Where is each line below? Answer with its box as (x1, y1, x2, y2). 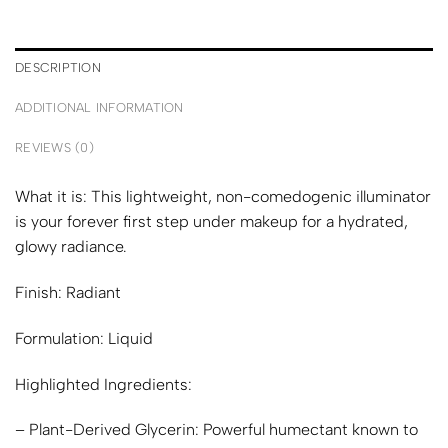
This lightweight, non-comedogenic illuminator (87, 187, 431, 207)
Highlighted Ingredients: (15, 374, 196, 394)
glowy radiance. (15, 237, 127, 257)
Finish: (15, 283, 66, 302)
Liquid (108, 328, 153, 348)
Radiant (66, 283, 121, 302)
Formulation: (15, 328, 108, 348)
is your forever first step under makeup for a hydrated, (15, 212, 408, 232)
